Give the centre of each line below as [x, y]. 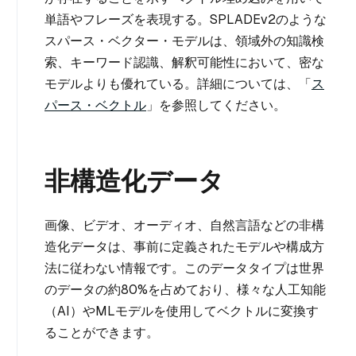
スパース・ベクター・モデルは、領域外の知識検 [184, 41]
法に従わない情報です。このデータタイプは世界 [184, 269]
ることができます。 [102, 333]
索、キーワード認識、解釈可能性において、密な [184, 63]
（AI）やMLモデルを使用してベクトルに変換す [182, 311]
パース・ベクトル [95, 106]
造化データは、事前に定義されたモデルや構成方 [184, 247]
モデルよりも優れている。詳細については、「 [178, 84]
